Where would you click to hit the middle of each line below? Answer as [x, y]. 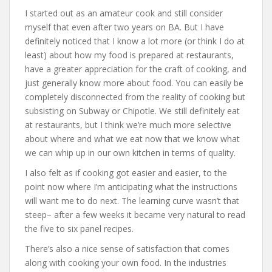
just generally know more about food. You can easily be [134, 83]
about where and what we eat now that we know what [132, 138]
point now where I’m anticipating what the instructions [131, 186]
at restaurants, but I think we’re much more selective [128, 124]
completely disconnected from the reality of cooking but [135, 97]
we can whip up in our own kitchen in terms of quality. [130, 152]
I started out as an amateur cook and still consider [124, 13]
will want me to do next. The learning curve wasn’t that [132, 200]
